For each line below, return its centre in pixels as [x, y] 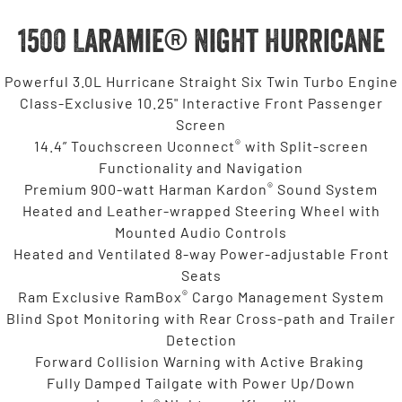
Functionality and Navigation [201, 167]
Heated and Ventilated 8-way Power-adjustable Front [201, 253]
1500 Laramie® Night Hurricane [201, 40]
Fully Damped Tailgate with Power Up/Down [201, 382]
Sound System [326, 188]
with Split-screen [305, 145]
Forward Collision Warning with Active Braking [201, 361]
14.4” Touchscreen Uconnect [134, 145]
